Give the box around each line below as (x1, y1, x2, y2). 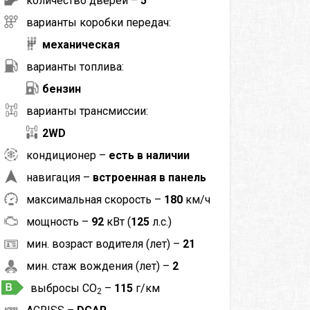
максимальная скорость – (26, 192, 164, 206)
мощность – (26, 215, 91, 228)
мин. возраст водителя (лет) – (26, 237, 183, 250)
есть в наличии (108, 148, 190, 162)
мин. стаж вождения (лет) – (26, 259, 172, 273)
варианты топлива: (26, 60, 124, 73)
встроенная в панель (92, 170, 206, 184)
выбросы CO (30, 281, 97, 295)
